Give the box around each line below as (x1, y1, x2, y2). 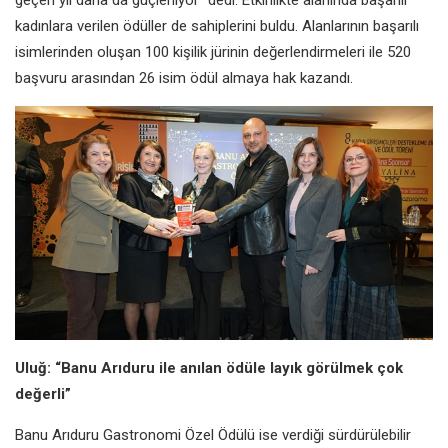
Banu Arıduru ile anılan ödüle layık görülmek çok (61, 359, 403, 378)
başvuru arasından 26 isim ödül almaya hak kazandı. (15, 68, 353, 87)
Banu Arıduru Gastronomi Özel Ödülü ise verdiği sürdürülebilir (15, 426, 411, 445)
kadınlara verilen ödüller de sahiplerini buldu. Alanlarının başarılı (15, 16, 419, 35)
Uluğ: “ (15, 359, 61, 378)
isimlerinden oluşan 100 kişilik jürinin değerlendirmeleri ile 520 (15, 42, 411, 61)
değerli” (15, 385, 71, 404)
